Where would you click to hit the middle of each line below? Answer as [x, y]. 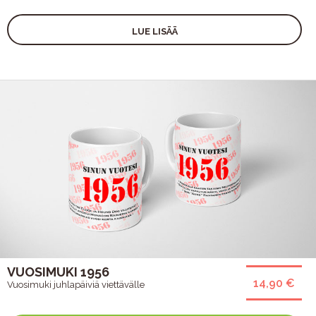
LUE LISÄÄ [154, 31]
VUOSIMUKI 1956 [58, 272]
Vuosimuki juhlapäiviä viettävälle [76, 284]
